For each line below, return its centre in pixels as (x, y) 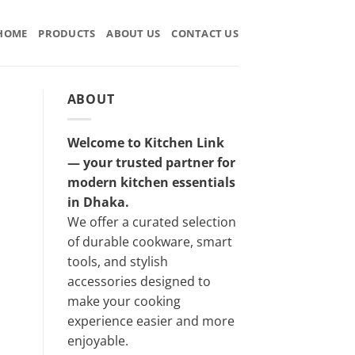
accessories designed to (139, 281)
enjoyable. (97, 340)
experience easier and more (151, 321)
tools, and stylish (117, 261)
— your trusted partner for (151, 162)
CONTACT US (205, 33)
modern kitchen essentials (151, 182)
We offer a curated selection (151, 221)
